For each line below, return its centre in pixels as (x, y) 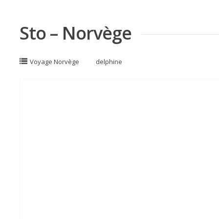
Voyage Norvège (55, 61)
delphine (109, 61)
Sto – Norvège (76, 33)
